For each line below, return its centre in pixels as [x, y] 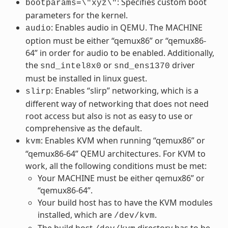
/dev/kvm [134, 216]
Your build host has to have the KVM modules [125, 202]
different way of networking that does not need [117, 104]
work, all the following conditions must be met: [116, 166]
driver [182, 65]
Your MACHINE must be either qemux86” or [121, 178]
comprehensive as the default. [83, 128]
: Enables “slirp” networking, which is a [124, 90]
